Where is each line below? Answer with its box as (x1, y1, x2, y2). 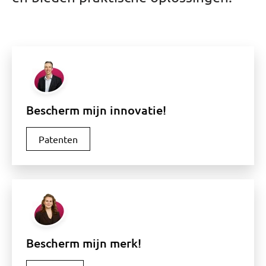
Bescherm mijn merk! (26, 235, 141, 251)
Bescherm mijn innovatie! (26, 102, 166, 118)
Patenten (39, 132, 78, 145)
